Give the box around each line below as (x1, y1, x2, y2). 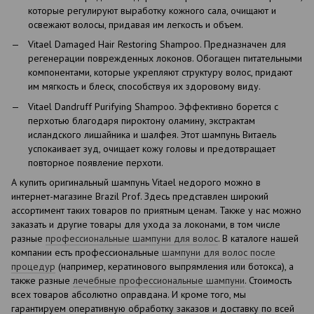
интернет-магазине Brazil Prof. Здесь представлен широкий (11, 190, 268, 203)
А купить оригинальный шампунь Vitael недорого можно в (11, 176, 261, 189)
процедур (11, 260, 55, 273)
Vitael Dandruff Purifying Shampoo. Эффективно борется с (28, 100, 278, 113)
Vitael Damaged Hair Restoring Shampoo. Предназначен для (28, 38, 286, 51)
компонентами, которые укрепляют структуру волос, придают (28, 66, 292, 79)
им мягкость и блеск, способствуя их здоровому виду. (28, 80, 261, 93)
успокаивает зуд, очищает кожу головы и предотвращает (28, 142, 275, 155)
